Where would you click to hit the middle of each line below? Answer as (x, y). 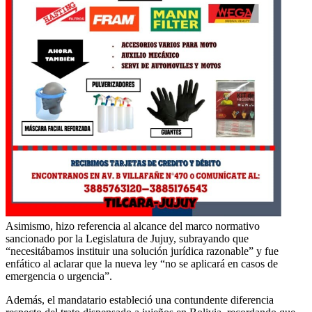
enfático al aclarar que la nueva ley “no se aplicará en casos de (142, 263)
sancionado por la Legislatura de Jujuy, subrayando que (127, 238)
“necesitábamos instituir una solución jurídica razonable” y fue (142, 251)
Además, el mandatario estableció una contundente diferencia (140, 299)
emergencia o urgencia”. (59, 276)
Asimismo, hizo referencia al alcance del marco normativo (133, 226)
